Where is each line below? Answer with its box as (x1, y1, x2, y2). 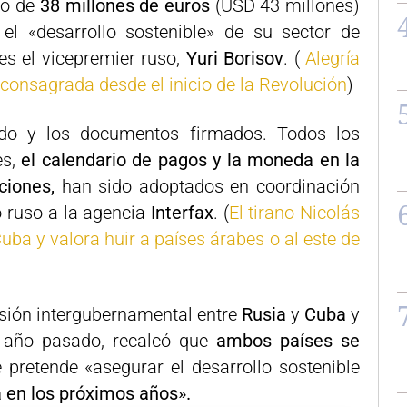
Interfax (150, 202, 213, 223)
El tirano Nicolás (228, 202, 361, 223)
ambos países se (215, 330, 361, 352)
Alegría (305, 47, 360, 69)
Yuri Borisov (185, 47, 283, 69)
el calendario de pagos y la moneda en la (21, 149, 360, 171)
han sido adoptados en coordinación (61, 175, 361, 197)
